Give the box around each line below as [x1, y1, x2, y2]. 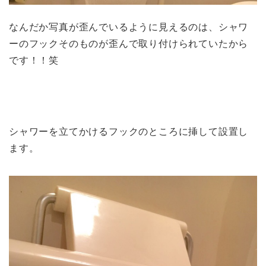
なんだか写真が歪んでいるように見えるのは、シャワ [9, 22, 249, 33]
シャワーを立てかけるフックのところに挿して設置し [9, 126, 249, 137]
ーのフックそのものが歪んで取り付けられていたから [9, 39, 249, 49]
